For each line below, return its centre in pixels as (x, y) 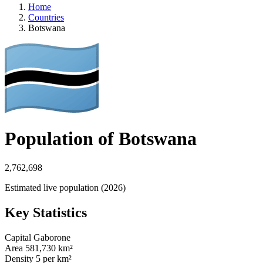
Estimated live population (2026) (65, 187)
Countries (46, 17)
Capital (18, 237)
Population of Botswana (101, 139)
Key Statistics (46, 212)
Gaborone (52, 237)
